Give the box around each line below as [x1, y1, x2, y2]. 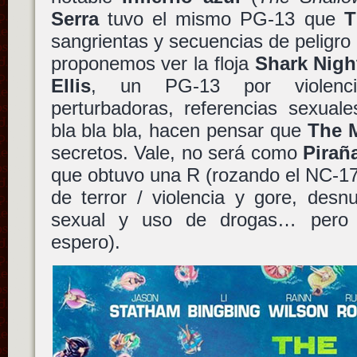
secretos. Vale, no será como [50, 141, 304, 163]
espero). [50, 230, 120, 253]
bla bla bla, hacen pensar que [50, 119, 308, 141]
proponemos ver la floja [50, 52, 255, 74]
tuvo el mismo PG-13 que [98, 7, 344, 29]
